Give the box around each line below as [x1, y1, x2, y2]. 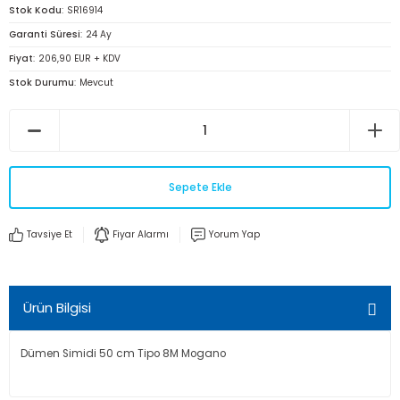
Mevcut [79, 76, 113, 89]
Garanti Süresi [9, 28, 80, 41]
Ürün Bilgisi [23, 298, 91, 317]
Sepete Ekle [168, 179, 232, 195]
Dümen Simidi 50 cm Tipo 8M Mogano [21, 346, 226, 361]
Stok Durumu [9, 76, 74, 89]
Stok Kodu [9, 4, 62, 17]
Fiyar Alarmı [112, 228, 169, 241]
